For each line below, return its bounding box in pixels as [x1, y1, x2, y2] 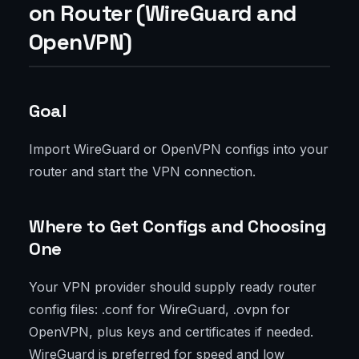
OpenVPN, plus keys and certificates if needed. [29, 324, 313, 341]
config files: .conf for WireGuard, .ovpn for [29, 301, 290, 318]
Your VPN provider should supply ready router [29, 279, 317, 296]
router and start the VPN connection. [29, 163, 256, 180]
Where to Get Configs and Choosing [29, 215, 326, 238]
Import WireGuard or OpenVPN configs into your [29, 141, 329, 158]
